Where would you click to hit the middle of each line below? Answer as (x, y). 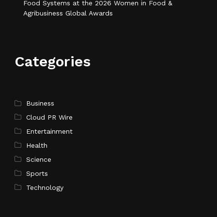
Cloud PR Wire (49, 117)
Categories (53, 62)
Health (37, 146)
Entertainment (49, 132)
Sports (37, 174)
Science (39, 160)
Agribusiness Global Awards (68, 13)
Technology (45, 188)
